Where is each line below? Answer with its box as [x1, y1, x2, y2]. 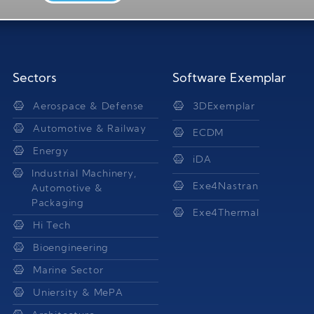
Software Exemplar [172, 71, 286, 86]
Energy [33, 146, 69, 157]
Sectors [13, 71, 57, 86]
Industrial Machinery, [31, 168, 137, 179]
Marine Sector [33, 265, 104, 276]
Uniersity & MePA [33, 287, 123, 299]
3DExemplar [193, 101, 255, 112]
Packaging [31, 198, 85, 209]
